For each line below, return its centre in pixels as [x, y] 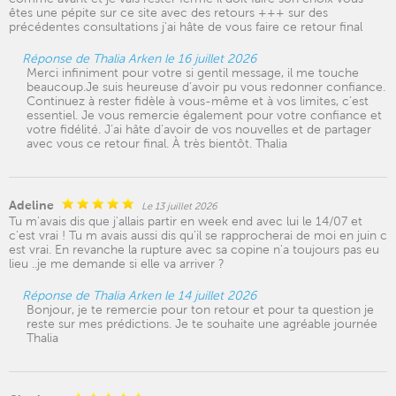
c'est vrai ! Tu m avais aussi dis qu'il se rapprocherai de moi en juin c [198, 235]
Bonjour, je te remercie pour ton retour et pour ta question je [200, 309]
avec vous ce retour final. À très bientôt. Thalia [157, 143]
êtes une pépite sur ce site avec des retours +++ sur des [168, 12]
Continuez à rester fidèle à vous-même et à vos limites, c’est [198, 101]
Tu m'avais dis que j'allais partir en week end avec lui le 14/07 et [186, 221]
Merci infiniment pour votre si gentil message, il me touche [193, 72]
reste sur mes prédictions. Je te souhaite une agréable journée [202, 324]
